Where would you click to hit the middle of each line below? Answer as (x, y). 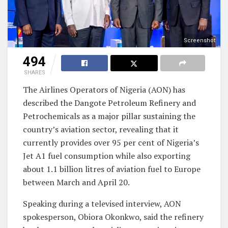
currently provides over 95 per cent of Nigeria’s (111, 142)
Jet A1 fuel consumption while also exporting (107, 155)
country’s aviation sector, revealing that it (101, 129)
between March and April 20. (76, 182)
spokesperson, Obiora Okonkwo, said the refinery (113, 217)
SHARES (34, 72)
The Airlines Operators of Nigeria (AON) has (104, 89)
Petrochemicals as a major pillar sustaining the (109, 116)
